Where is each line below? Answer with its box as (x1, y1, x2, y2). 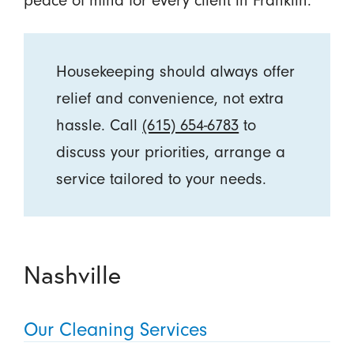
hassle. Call (56, 115, 143, 135)
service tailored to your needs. (56, 169, 267, 189)
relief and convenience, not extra (56, 88, 284, 108)
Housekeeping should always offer (56, 62, 296, 81)
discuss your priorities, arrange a (56, 142, 286, 162)
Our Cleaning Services (23, 318, 207, 341)
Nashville (23, 258, 122, 291)
